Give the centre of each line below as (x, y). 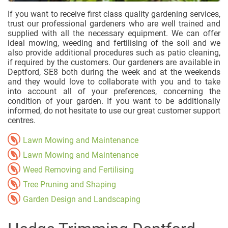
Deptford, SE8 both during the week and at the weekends (114, 72)
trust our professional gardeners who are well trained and (114, 24)
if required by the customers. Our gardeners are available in (114, 63)
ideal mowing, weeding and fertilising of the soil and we (114, 43)
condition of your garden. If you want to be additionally (114, 101)
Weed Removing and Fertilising (78, 170)
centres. (22, 121)
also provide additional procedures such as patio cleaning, (114, 53)
